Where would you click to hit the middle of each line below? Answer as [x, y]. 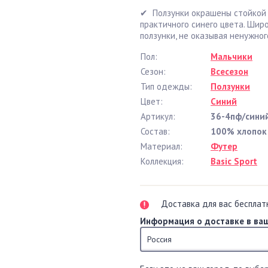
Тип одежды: [166, 86]
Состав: [155, 131]
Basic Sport [234, 161]
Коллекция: [162, 161]
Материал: [162, 146]
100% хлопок [239, 131]
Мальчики [232, 56]
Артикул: [158, 116]
